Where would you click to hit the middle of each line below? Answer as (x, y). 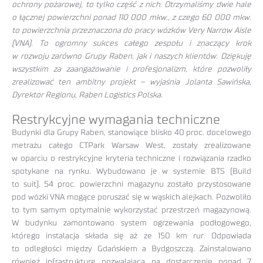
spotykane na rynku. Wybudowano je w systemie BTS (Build (131, 171)
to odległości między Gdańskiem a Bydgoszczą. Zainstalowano (131, 249)
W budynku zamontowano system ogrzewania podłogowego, (131, 223)
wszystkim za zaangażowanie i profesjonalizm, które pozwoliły (131, 69)
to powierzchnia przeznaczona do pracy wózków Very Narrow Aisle (131, 30)
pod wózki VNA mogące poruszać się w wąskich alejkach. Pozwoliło (131, 197)
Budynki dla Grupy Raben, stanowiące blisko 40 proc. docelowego (131, 132)
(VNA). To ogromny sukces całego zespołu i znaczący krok (131, 43)
